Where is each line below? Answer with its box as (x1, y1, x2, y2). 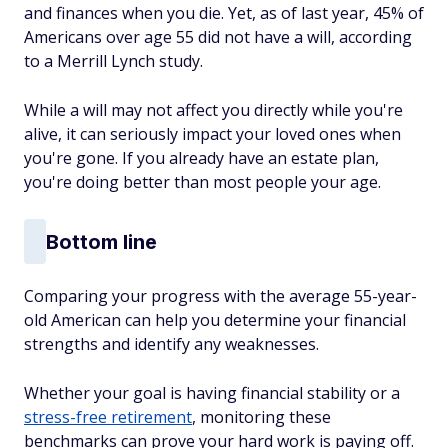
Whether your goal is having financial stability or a (24, 382, 400, 404)
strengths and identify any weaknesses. (24, 333, 319, 355)
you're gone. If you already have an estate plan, (24, 147, 379, 169)
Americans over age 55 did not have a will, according (24, 26, 412, 48)
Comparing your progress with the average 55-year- (24, 285, 417, 307)
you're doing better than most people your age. (24, 171, 381, 193)
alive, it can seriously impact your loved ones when (24, 123, 401, 145)
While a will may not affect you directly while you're (24, 99, 403, 121)
